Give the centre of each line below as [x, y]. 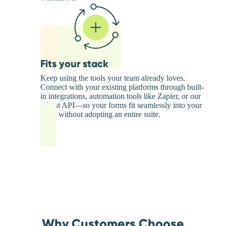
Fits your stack [74, 64]
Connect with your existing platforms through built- [122, 87]
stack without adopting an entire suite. [100, 115]
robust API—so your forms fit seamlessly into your [121, 105]
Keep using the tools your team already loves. [113, 78]
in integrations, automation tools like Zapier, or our [121, 96]
